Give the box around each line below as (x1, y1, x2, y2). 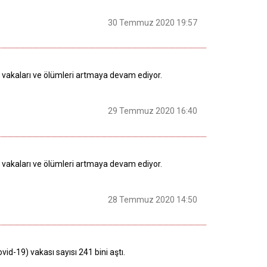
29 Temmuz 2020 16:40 (108, 106, 197, 116)
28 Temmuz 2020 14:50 (108, 194, 197, 204)
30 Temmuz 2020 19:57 (108, 17, 197, 27)
